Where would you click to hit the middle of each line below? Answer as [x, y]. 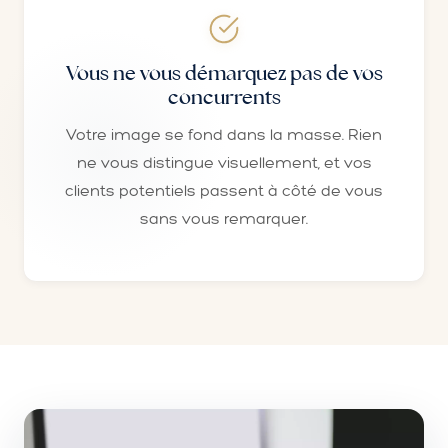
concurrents [224, 97]
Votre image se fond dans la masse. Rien [224, 134]
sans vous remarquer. [224, 218]
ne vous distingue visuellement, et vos [224, 162]
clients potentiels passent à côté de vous [224, 190]
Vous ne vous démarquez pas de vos [224, 73]
